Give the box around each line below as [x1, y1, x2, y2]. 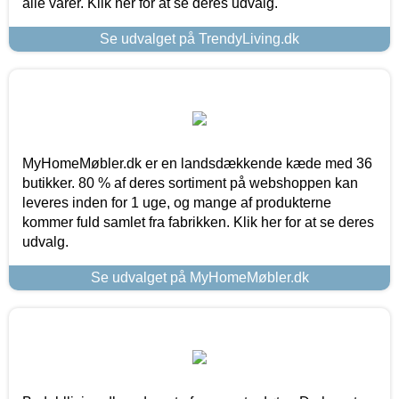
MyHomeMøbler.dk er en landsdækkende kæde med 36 [22, 155, 372, 171]
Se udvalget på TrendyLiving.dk [100, 30, 299, 46]
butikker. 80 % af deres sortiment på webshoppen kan [22, 175, 358, 191]
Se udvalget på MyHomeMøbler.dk [90, 269, 309, 285]
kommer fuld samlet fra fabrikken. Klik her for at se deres [22, 214, 374, 230]
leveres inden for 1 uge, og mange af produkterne [22, 194, 331, 210]
